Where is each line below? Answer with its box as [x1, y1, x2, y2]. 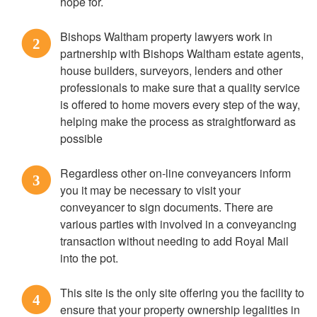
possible [60, 130, 103, 146]
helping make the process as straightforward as [60, 113, 296, 129]
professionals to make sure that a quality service [60, 79, 300, 96]
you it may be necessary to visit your [60, 182, 241, 198]
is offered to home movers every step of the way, [60, 96, 300, 113]
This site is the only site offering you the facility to [60, 284, 304, 301]
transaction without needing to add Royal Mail [60, 233, 289, 249]
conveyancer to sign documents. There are [60, 199, 273, 215]
